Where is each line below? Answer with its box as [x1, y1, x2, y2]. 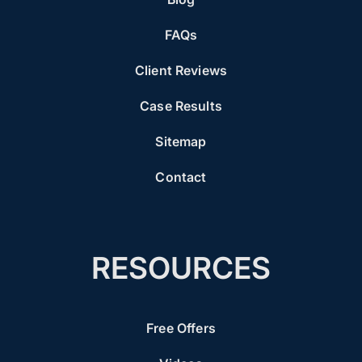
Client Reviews [134, 62, 228, 79]
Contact [155, 169, 207, 186]
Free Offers [146, 320, 216, 337]
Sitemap [155, 133, 207, 150]
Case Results [140, 98, 222, 115]
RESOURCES [91, 250, 271, 287]
